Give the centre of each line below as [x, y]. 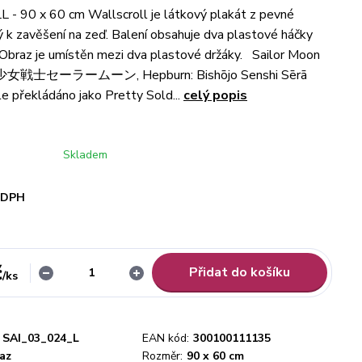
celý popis [215, 95]
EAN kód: [166, 338]
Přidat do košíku [239, 272]
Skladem [85, 155]
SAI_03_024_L [41, 338]
